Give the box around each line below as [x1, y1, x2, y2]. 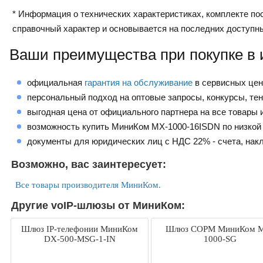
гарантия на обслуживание [85, 77, 193, 88]
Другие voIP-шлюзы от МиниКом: [11, 200, 185, 212]
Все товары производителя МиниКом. [15, 180, 161, 190]
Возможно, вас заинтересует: [11, 159, 166, 171]
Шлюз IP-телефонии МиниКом [21, 224, 138, 234]
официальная [27, 77, 85, 88]
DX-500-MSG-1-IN [43, 234, 116, 244]
